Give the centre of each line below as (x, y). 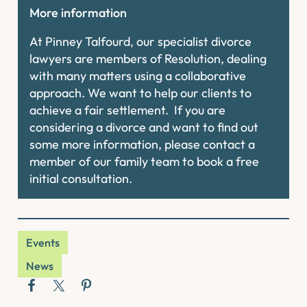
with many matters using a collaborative (138, 76)
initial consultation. (81, 179)
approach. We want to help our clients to (141, 93)
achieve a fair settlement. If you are (128, 110)
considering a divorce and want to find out (144, 127)
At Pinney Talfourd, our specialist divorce (141, 42)
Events (43, 242)
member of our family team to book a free (145, 162)
